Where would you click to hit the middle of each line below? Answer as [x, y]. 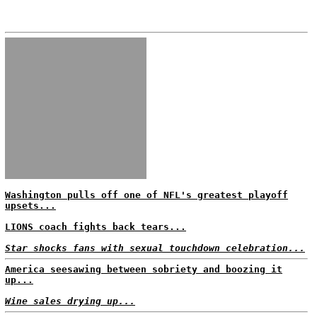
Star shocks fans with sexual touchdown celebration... [155, 248]
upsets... [30, 206]
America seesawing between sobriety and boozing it [144, 269]
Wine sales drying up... [70, 301]
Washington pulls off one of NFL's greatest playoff [146, 195]
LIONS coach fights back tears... [96, 227]
